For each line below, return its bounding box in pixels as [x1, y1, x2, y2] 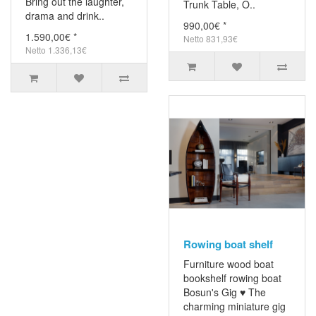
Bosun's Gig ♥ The [183, 285, 266, 300]
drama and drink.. [25, 8, 104, 23]
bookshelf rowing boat [183, 271, 281, 286]
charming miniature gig [183, 299, 286, 314]
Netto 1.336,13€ [25, 44, 87, 56]
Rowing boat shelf [183, 236, 273, 253]
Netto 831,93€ [183, 32, 238, 45]
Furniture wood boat [183, 257, 274, 272]
